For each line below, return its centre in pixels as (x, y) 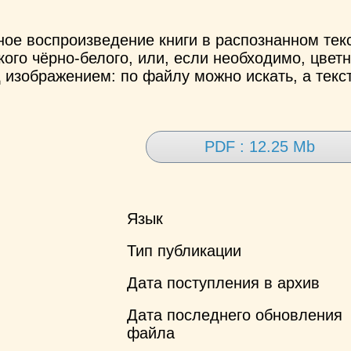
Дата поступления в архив (223, 282)
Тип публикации (184, 250)
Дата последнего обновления (235, 315)
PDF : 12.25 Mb (260, 147)
